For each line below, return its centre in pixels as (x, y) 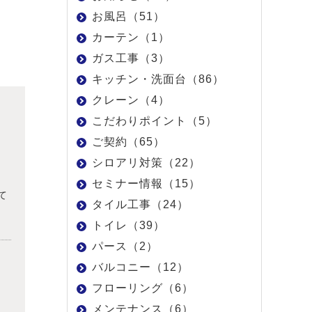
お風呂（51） (128, 16)
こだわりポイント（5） (155, 121)
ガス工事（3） (131, 58)
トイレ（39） (128, 225)
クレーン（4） (131, 100)
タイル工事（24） (140, 204)
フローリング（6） (143, 288)
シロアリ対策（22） (146, 163)
